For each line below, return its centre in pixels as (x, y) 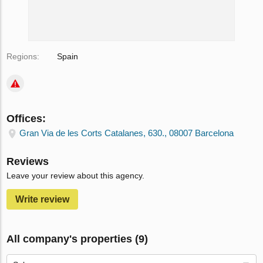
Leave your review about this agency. (76, 176)
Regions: (23, 56)
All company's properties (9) (77, 239)
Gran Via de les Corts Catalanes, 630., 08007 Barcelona (127, 133)
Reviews (28, 161)
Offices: (26, 119)
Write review (43, 199)
